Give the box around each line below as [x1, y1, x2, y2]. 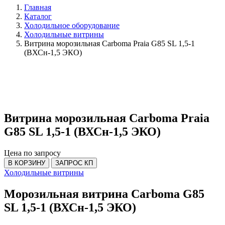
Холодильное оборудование [24, 21, 120, 30]
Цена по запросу [4, 148, 61, 157]
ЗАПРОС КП [55, 159, 93, 167]
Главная [24, 3, 51, 12]
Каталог [24, 12, 52, 21]
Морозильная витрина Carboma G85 [4, 187, 204, 200]
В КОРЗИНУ [8, 159, 45, 167]
